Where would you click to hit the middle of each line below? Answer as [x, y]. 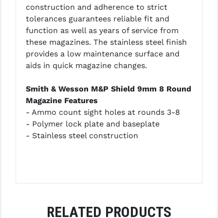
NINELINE [22, 109]
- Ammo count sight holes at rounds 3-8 [103, 112]
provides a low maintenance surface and [102, 54]
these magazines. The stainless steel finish [106, 42]
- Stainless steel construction [82, 135]
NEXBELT [22, 89]
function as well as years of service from [102, 30]
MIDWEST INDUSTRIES [45, 50]
